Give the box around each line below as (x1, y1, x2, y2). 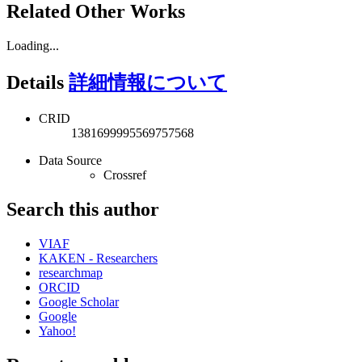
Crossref (103, 167, 146, 182)
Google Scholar (39, 294, 119, 309)
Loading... (6, 39, 59, 53)
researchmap (39, 265, 103, 280)
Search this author (6, 198, 159, 220)
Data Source (39, 153, 102, 167)
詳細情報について (69, 72, 227, 94)
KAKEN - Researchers (39, 250, 158, 265)
